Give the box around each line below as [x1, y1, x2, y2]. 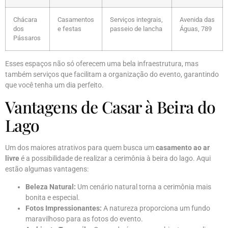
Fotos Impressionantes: [25, 204, 102, 213]
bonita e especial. [25, 193, 80, 202]
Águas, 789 [180, 24, 212, 33]
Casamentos [58, 15, 94, 23]
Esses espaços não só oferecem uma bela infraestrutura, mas [5, 59, 198, 68]
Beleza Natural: [25, 183, 76, 191]
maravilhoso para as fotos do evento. [25, 215, 143, 223]
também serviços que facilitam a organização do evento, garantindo [5, 70, 219, 78]
